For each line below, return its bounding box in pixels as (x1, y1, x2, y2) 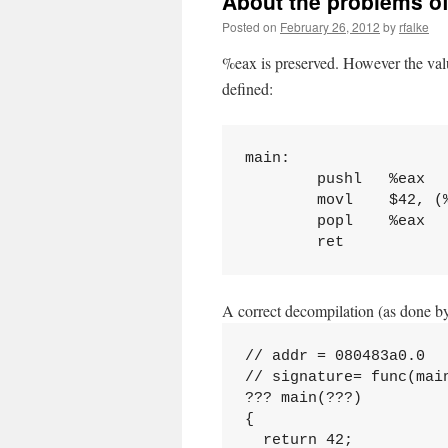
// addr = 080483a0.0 (244, 347, 425, 365)
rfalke (399, 18, 429, 35)
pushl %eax (244, 170, 425, 188)
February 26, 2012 (280, 18, 380, 35)
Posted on (222, 18, 277, 35)
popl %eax (244, 212, 425, 230)
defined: (222, 78, 273, 99)
